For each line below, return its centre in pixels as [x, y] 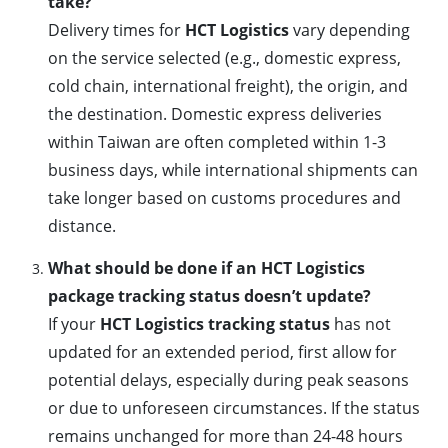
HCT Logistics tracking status [215, 324]
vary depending [349, 30]
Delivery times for [116, 30]
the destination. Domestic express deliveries [215, 114]
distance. [82, 226]
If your [74, 324]
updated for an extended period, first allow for [222, 352]
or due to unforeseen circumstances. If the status [234, 408]
